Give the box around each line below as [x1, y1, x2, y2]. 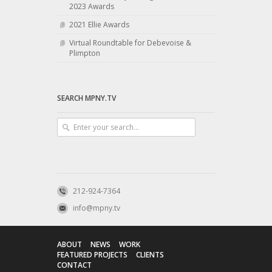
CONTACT [57, 260, 92, 271]
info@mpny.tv [73, 203, 120, 214]
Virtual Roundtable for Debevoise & [69, 38, 191, 49]
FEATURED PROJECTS [57, 250, 127, 260]
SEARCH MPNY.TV [57, 93, 116, 104]
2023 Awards [69, 1, 114, 12]
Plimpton [69, 48, 100, 59]
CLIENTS [136, 250, 164, 260]
